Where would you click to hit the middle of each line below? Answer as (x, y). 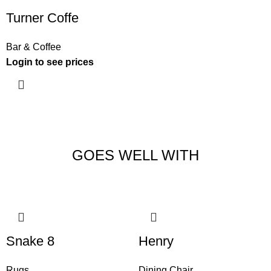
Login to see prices (50, 62)
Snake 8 (31, 241)
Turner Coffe (43, 18)
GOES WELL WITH (135, 155)
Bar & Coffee (34, 47)
